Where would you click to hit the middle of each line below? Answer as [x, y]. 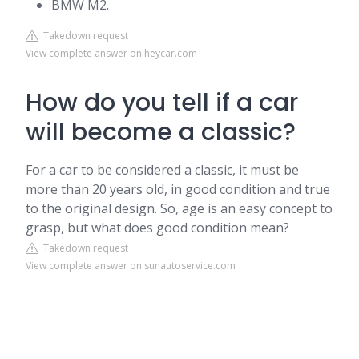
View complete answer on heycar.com [111, 53]
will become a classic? [161, 132]
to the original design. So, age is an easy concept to [179, 208]
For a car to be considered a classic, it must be [162, 170]
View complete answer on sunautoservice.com [131, 266]
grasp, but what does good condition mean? [157, 228]
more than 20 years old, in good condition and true [178, 189]
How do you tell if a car [162, 103]
